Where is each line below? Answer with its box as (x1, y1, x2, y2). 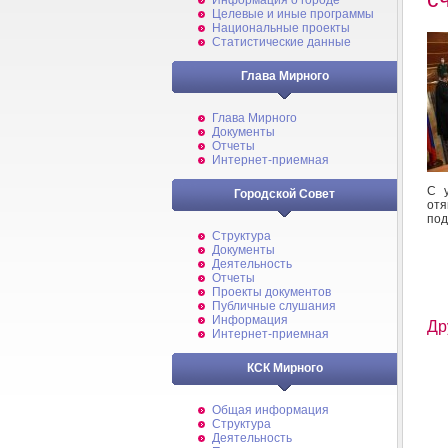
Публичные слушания (212, 299, 336, 313)
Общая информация (212, 403, 329, 417)
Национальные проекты (212, 21, 350, 35)
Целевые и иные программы (212, 7, 374, 21)
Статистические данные (212, 35, 351, 49)
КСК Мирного (246, 361, 323, 375)
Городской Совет (234, 187, 335, 201)
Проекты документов (212, 285, 331, 299)
